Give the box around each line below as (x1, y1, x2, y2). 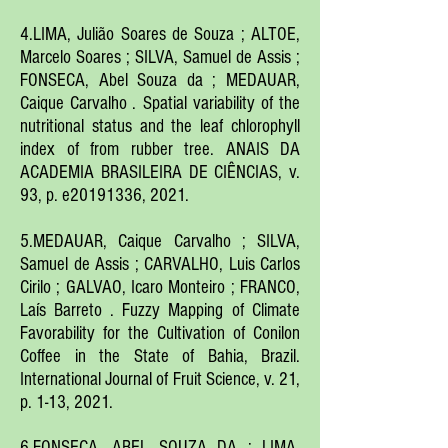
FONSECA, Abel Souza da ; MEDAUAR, (20, 70, 300, 91)
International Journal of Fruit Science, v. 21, (20, 369, 300, 390)
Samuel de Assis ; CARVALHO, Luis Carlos (20, 254, 300, 275)
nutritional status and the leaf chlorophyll (20, 116, 300, 137)
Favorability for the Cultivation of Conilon (20, 323, 300, 344)
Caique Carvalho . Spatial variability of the (20, 93, 300, 114)
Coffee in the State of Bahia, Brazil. (20, 346, 300, 367)
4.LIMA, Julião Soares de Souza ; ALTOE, (20, 24, 300, 45)
